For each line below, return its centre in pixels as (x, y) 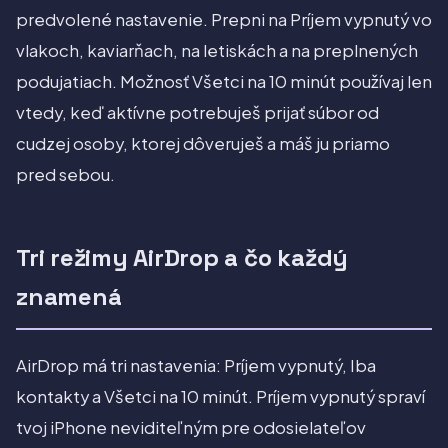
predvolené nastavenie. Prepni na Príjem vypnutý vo (224, 20)
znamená (69, 297)
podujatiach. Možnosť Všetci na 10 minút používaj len (224, 82)
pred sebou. (65, 175)
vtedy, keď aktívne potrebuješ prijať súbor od (197, 113)
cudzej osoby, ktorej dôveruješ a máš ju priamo (203, 144)
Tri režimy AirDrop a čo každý (182, 258)
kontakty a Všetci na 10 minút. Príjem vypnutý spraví (220, 397)
